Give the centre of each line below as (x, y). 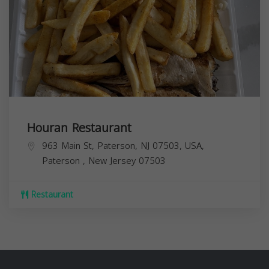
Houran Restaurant (79, 128)
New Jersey (113, 161)
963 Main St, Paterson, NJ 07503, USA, (123, 146)
